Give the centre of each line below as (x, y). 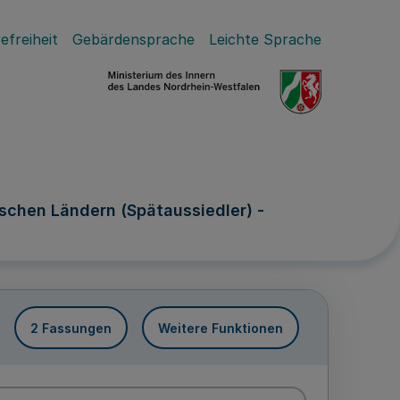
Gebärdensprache (133, 39)
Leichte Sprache (265, 39)
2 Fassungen (71, 328)
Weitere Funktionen (221, 328)
